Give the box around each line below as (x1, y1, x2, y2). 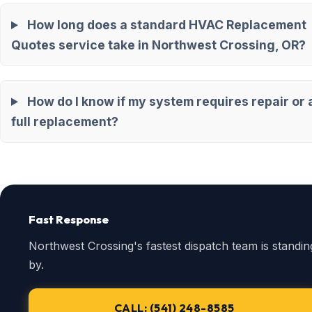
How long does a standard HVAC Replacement (26, 17, 306, 32)
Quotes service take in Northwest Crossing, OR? (11, 38, 306, 52)
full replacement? (11, 114, 118, 129)
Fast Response (29, 212, 109, 226)
